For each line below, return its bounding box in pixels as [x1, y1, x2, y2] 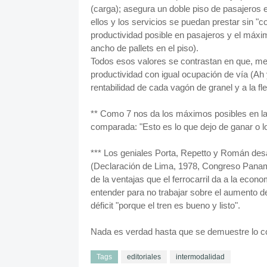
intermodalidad [176, 253, 225, 261]
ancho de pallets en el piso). [91, 43, 198, 53]
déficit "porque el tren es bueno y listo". [91, 200, 240, 210]
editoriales [127, 253, 161, 261]
